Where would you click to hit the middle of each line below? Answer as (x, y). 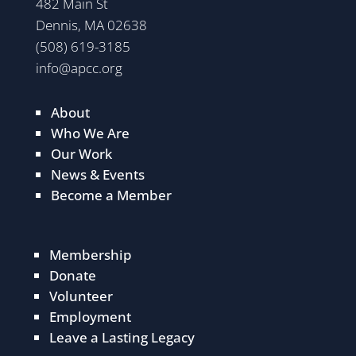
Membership (90, 255)
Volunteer (81, 296)
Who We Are (90, 133)
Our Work (81, 154)
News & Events (97, 175)
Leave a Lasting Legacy (122, 338)
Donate (72, 276)
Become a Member (111, 195)
